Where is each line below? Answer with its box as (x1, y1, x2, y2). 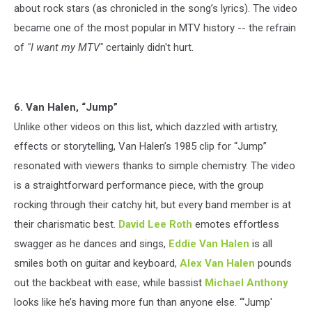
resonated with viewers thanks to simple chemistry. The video (14, 159, 295, 172)
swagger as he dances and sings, (14, 237, 169, 250)
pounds (255, 256, 292, 270)
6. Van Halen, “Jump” (14, 100, 118, 114)
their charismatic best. (14, 217, 118, 231)
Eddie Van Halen (169, 237, 249, 250)
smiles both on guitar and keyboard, (14, 256, 180, 270)
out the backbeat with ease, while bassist (14, 276, 205, 289)
